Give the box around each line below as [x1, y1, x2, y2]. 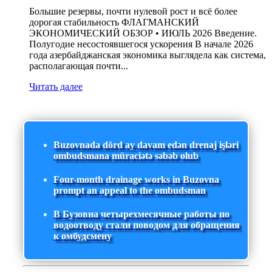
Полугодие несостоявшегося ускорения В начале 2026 [29, 39, 253, 50]
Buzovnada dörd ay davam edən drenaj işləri [53, 139, 239, 150]
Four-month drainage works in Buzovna [53, 174, 219, 185]
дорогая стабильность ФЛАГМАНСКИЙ [29, 17, 199, 28]
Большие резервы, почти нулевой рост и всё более [29, 6, 237, 17]
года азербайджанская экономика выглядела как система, [29, 50, 266, 61]
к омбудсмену [53, 231, 112, 242]
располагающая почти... [29, 61, 128, 72]
